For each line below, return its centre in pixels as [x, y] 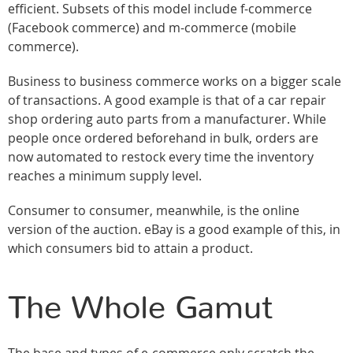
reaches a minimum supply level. [105, 176]
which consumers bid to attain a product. [134, 249]
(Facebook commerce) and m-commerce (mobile [152, 28]
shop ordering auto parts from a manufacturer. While [167, 119]
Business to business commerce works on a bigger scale [175, 82]
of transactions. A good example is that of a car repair [167, 100]
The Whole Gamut [141, 309]
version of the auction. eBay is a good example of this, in [174, 230]
